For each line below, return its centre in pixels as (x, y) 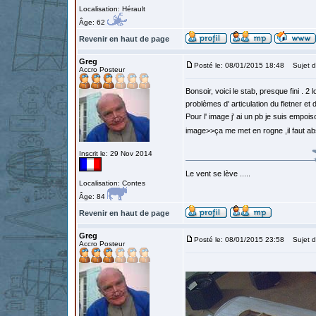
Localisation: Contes (112, 183)
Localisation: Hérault (112, 9)
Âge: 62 (93, 22)
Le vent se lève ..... (218, 174)
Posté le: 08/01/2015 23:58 (239, 239)
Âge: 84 (93, 196)
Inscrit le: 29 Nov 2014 (116, 153)
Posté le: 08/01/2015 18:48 (239, 65)
